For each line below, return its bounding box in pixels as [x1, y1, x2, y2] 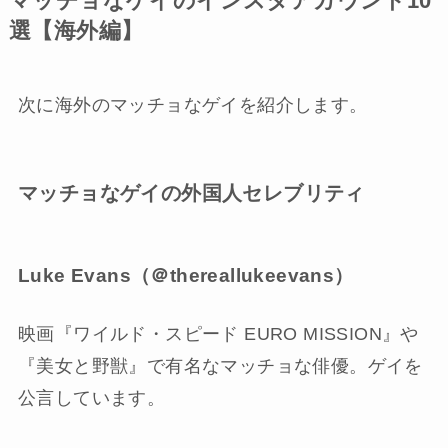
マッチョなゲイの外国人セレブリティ [17, 181, 365, 204]
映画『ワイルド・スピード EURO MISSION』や [17, 323, 419, 344]
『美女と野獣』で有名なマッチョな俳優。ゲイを [17, 355, 423, 376]
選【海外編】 [8, 18, 144, 43]
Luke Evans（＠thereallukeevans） [17, 265, 354, 287]
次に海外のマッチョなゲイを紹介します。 [17, 94, 368, 115]
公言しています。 [17, 387, 166, 408]
